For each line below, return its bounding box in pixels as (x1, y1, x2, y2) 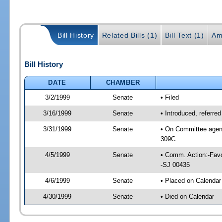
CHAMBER (106, 78, 141, 86)
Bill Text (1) (165, 31, 204, 40)
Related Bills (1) (102, 31, 158, 40)
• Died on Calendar (160, 192, 214, 200)
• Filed (160, 93, 179, 101)
